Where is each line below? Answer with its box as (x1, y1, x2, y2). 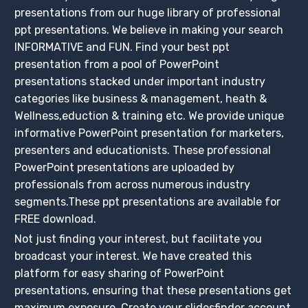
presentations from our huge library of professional (14, 5, 281, 19)
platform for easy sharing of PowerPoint (14, 266, 225, 280)
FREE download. (14, 212, 97, 225)
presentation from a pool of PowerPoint (14, 57, 220, 71)
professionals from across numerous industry (14, 177, 251, 191)
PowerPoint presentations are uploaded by (14, 160, 235, 174)
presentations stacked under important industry (14, 74, 266, 88)
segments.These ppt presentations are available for (14, 195, 281, 208)
